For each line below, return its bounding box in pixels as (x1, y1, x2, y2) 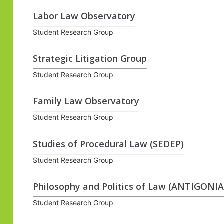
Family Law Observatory (32, 95, 139, 107)
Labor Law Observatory (32, 9, 135, 22)
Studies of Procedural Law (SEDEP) (32, 137, 184, 150)
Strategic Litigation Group (32, 52, 147, 65)
